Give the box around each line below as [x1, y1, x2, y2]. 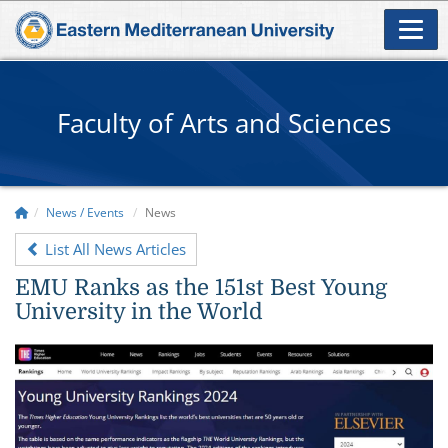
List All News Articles [41, 238, 186, 259]
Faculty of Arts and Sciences [57, 104, 391, 141]
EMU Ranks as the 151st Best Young [15, 274, 387, 300]
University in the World [15, 298, 263, 324]
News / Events [46, 203, 124, 221]
